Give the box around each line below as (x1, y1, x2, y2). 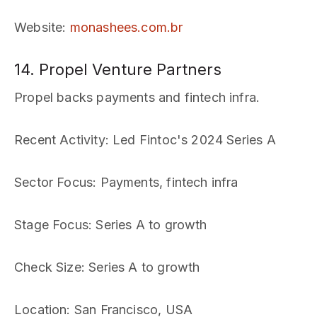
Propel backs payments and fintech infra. (14, 90, 260, 105)
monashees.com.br (69, 20, 183, 35)
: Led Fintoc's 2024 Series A (105, 132, 276, 147)
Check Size (14, 260, 81, 275)
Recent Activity (14, 132, 105, 147)
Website (14, 20, 63, 35)
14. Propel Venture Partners (14, 60, 221, 79)
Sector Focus (14, 175, 93, 190)
